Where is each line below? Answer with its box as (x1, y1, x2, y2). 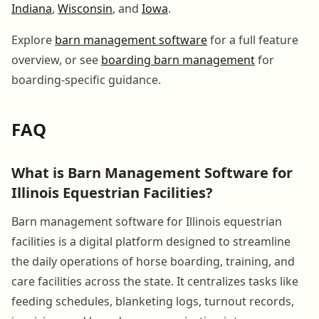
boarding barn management (101, 51, 255, 68)
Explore (11, 31, 55, 48)
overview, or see (11, 51, 101, 68)
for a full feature (207, 31, 298, 48)
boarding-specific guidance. (11, 71, 161, 88)
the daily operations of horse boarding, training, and (11, 253, 295, 269)
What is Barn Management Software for (11, 162, 293, 182)
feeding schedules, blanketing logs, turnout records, (11, 293, 294, 309)
